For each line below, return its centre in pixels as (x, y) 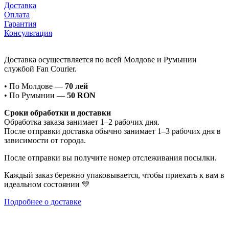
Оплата (17, 14)
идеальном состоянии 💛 (47, 184)
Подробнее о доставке (43, 201)
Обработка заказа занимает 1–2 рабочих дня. (82, 122)
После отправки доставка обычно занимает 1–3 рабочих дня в (112, 131)
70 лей (76, 86)
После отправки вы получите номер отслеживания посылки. (110, 157)
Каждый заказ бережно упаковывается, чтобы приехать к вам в (114, 175)
